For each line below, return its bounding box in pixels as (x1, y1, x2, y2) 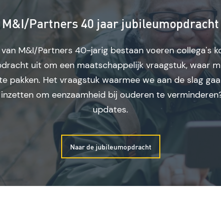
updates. (93, 104, 128, 116)
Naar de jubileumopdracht (70, 142, 151, 151)
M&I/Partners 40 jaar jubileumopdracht (2, 15, 219, 32)
